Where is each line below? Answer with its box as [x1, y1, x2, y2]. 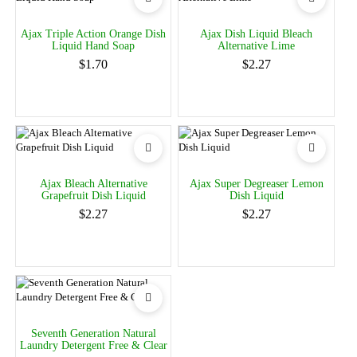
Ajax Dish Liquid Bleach [200, 27, 313, 40]
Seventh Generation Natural [30, 327, 156, 339]
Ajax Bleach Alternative [39, 177, 147, 190]
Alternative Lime [218, 39, 296, 52]
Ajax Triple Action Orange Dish [21, 27, 167, 40]
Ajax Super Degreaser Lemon [189, 177, 324, 190]
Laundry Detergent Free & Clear [19, 339, 167, 351]
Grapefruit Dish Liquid [41, 189, 146, 202]
